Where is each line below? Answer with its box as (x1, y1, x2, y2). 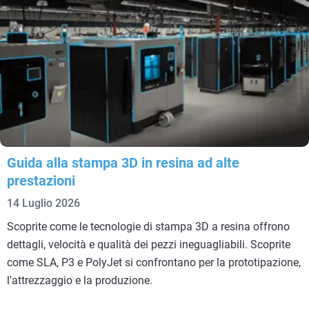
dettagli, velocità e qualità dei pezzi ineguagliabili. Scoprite (7, 237, 290, 251)
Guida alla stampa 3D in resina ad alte (7, 154, 239, 171)
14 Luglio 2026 (7, 196, 80, 210)
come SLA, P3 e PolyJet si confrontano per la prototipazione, (7, 255, 301, 269)
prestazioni (7, 172, 75, 189)
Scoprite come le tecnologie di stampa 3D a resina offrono (7, 219, 290, 233)
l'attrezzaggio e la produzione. (7, 273, 152, 287)
